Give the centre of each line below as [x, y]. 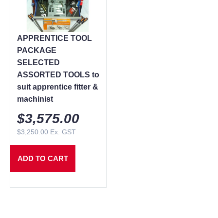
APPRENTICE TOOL [54, 38]
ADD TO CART [43, 158]
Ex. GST [62, 132]
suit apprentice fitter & [58, 87]
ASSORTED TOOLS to [58, 74]
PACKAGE [37, 50]
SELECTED [38, 62]
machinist [35, 99]
